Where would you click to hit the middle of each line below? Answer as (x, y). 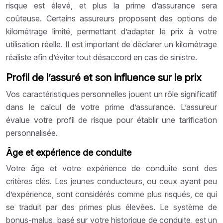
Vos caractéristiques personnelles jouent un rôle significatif (111, 94)
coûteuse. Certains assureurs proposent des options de (111, 18)
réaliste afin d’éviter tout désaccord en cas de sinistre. (102, 57)
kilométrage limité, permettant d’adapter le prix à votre (111, 31)
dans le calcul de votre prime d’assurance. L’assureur (111, 107)
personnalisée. (32, 133)
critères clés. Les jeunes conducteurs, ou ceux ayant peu (111, 181)
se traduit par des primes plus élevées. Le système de (111, 207)
